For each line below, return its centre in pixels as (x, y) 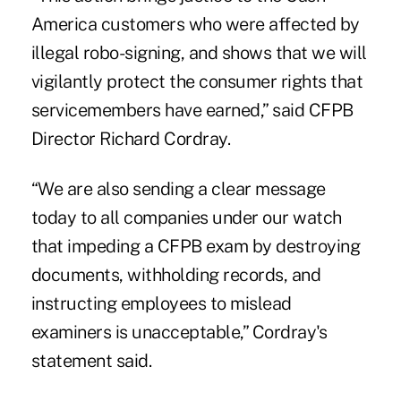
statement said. (91, 360)
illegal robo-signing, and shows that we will (199, 52)
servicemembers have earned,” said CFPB (192, 110)
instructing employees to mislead (161, 303)
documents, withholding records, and (176, 274)
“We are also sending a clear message (178, 188)
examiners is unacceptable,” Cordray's (179, 332)
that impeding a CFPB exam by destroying (196, 246)
